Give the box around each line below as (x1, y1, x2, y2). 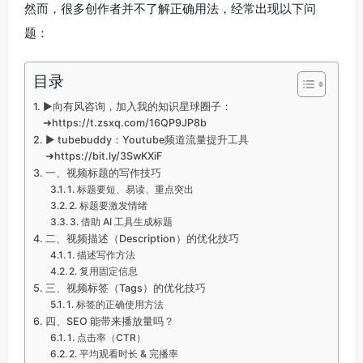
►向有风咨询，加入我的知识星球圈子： (42, 100, 232, 113)
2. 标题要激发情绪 (69, 199, 148, 211)
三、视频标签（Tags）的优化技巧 (45, 282, 206, 294)
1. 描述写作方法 (67, 249, 136, 261)
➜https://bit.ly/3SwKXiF (45, 150, 162, 162)
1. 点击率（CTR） (67, 331, 147, 344)
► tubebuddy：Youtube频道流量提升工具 (45, 134, 249, 146)
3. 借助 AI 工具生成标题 (70, 216, 173, 228)
